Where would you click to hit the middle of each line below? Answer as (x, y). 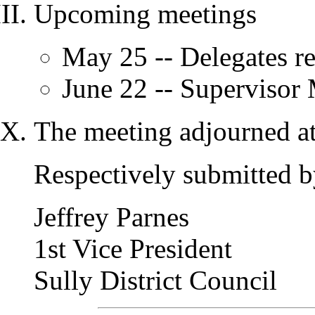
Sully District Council (155, 280)
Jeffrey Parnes (111, 217)
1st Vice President (133, 249)
